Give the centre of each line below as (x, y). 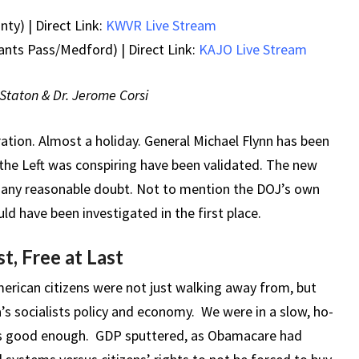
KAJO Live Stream (253, 50)
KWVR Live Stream (161, 26)
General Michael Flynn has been (237, 141)
